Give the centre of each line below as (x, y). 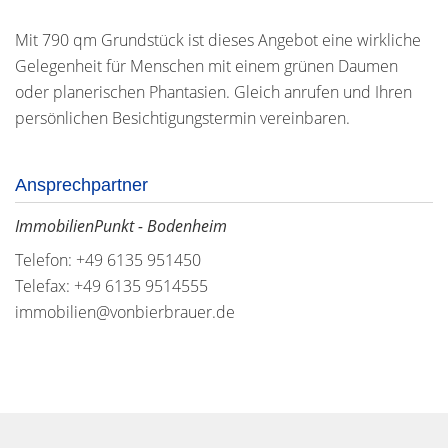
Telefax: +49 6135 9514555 (111, 286)
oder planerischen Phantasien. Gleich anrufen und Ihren (213, 92)
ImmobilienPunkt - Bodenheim (121, 226)
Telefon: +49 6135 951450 (108, 260)
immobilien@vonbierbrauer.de (125, 312)
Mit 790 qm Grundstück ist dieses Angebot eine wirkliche (218, 40)
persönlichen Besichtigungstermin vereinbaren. (182, 118)
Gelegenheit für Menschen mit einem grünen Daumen (206, 66)
